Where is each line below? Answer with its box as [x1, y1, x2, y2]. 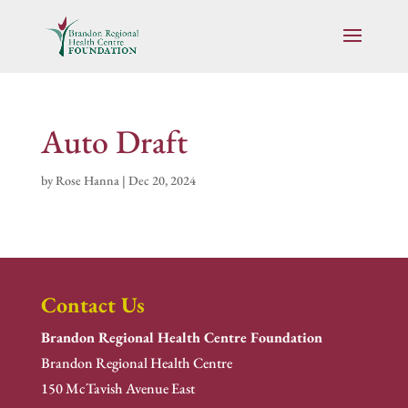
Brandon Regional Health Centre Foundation [40, 328, 322, 347]
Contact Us [40, 291, 145, 319]
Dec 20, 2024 [127, 172, 196, 189]
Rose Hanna [55, 172, 119, 189]
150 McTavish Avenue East [40, 379, 195, 398]
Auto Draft [40, 120, 188, 163]
